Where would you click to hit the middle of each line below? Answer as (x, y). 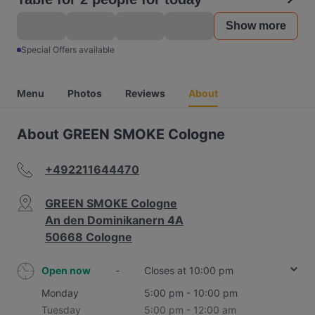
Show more (256, 26)
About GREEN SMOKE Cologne (121, 134)
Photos (85, 93)
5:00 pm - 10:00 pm (191, 293)
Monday (60, 293)
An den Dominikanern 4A (114, 220)
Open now (66, 270)
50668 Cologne (89, 237)
